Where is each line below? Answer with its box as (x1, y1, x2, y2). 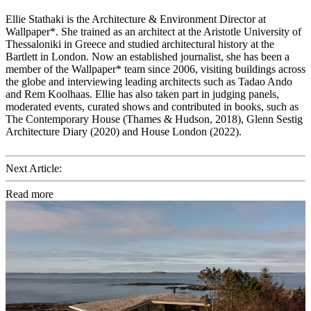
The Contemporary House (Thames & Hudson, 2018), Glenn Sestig (6, 112, 303, 125)
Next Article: (6, 162, 62, 174)
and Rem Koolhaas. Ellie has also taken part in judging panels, (6, 87, 279, 100)
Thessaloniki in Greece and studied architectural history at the (6, 37, 274, 50)
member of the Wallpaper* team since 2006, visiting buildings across (6, 62, 305, 75)
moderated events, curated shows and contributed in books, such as (6, 100, 299, 112)
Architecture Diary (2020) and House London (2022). (6, 125, 242, 137)
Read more (6, 187, 53, 200)
